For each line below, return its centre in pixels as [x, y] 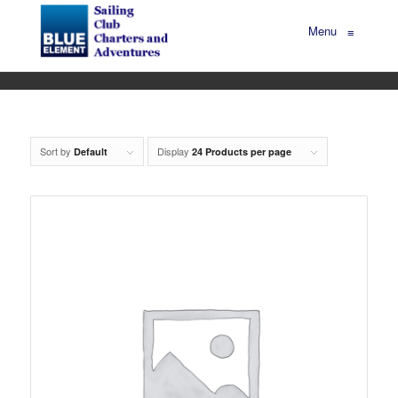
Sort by [56, 151]
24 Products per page [241, 151]
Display [174, 151]
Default [90, 151]
